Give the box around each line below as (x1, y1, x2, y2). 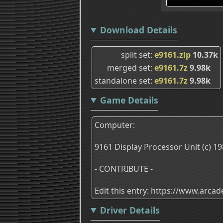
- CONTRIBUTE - (95, 163, 153, 174)
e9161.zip (154, 49, 191, 60)
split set (121, 49, 150, 60)
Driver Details (100, 204, 160, 216)
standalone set (95, 75, 150, 86)
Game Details (100, 94, 158, 106)
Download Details (100, 23, 177, 36)
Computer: (95, 119, 135, 130)
